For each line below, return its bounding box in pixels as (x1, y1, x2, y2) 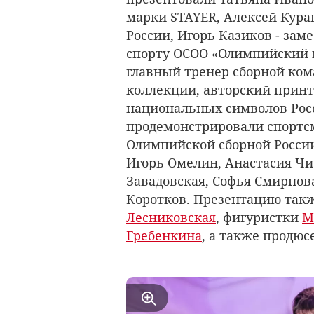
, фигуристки (216, 209, 302, 226)
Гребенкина (126, 227, 202, 245)
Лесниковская (126, 209, 216, 226)
